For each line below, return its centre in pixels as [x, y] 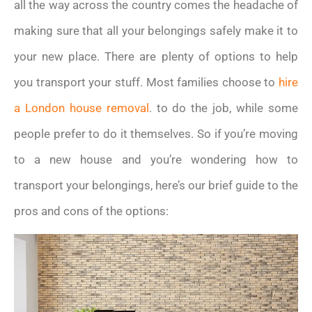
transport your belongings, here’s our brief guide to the [156, 185]
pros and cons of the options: [91, 211]
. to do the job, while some [224, 108]
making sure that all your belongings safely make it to [156, 30]
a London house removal [81, 108]
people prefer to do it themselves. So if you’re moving [156, 133]
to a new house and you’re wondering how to [156, 159]
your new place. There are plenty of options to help [156, 56]
